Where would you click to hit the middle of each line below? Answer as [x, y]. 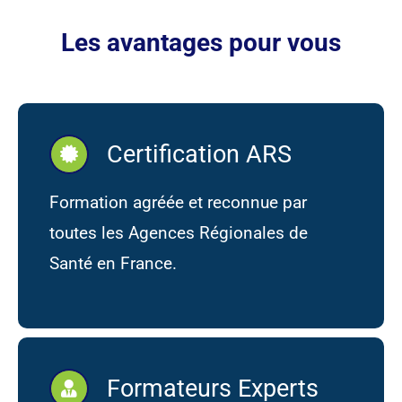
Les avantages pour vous [201, 43]
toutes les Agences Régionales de [178, 233]
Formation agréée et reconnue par [178, 203]
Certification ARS [199, 155]
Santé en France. [113, 264]
